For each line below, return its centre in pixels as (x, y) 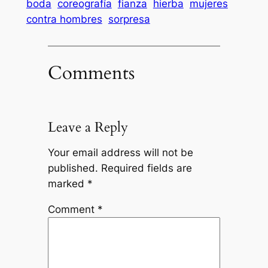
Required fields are (146, 168)
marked (67, 184)
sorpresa (129, 19)
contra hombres (64, 19)
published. (73, 168)
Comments (91, 73)
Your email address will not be (120, 153)
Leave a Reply (88, 127)
